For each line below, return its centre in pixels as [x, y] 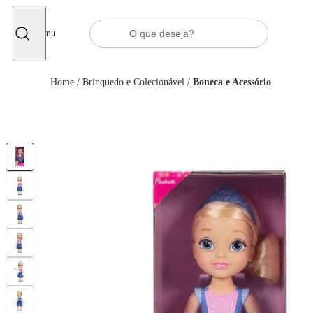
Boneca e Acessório [232, 82]
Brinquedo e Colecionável [133, 82]
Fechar [48, 17]
